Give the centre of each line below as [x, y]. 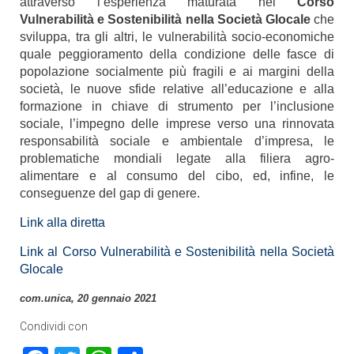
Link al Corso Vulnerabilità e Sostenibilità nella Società [177, 252]
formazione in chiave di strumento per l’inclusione [177, 106]
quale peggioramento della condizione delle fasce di [177, 54]
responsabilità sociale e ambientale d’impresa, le [177, 141]
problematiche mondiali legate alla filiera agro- [177, 158]
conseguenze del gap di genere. [110, 193]
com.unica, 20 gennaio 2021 [88, 298]
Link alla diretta [62, 222]
